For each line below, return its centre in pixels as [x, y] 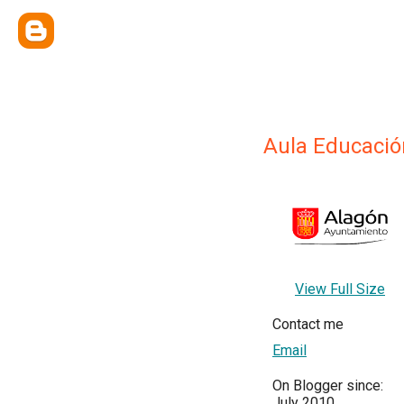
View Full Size [340, 289]
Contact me [308, 325]
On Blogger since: [328, 386]
